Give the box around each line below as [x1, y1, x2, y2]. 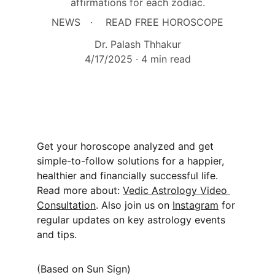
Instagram [172, 199, 219, 211]
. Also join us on [96, 199, 172, 211]
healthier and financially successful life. [37, 169, 221, 182]
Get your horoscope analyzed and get [37, 140, 217, 152]
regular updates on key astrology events [37, 214, 228, 226]
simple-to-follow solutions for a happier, [37, 155, 227, 167]
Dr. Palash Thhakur [94, 38, 181, 50]
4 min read [141, 53, 191, 65]
